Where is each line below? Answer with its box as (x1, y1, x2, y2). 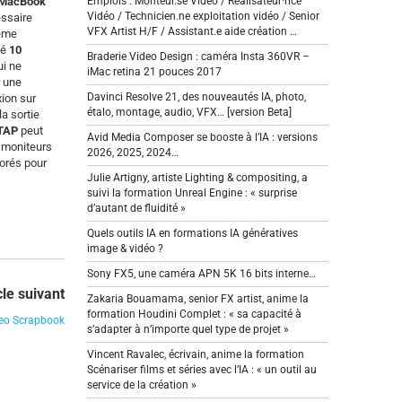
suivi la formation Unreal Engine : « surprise (86, 187, 297, 199)
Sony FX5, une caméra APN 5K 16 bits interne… (86, 267, 316, 280)
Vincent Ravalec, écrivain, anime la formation (86, 348, 304, 361)
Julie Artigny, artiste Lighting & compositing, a (86, 171, 308, 184)
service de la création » (86, 379, 197, 391)
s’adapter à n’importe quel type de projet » (86, 323, 289, 336)
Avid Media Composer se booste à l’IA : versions (86, 131, 318, 144)
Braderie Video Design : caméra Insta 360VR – (86, 50, 310, 63)
